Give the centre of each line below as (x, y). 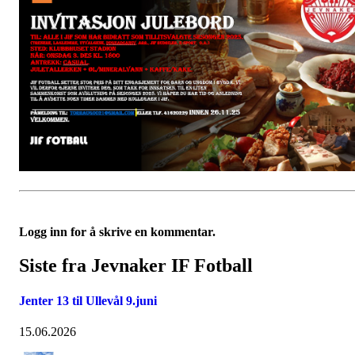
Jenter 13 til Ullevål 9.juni (88, 300)
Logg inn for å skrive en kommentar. (117, 232)
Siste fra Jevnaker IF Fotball (136, 266)
